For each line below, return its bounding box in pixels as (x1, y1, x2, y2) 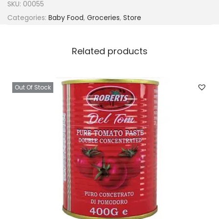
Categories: (7, 13, 48, 22)
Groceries (87, 13, 120, 22)
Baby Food (48, 13, 84, 22)
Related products (71, 45, 148, 57)
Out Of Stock (15, 83, 51, 91)
